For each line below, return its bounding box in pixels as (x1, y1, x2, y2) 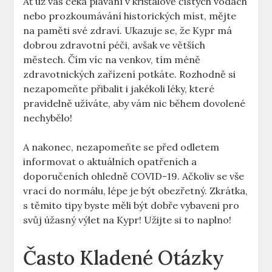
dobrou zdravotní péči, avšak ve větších (23, 39, 206, 52)
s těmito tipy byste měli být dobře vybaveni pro (23, 199, 240, 212)
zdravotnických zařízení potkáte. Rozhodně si (23, 68, 236, 81)
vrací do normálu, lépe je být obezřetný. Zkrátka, (23, 185, 248, 197)
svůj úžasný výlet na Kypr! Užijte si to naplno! (23, 214, 232, 226)
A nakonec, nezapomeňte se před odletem (23, 141, 220, 154)
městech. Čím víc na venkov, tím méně (23, 53, 201, 66)
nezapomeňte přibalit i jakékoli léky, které (23, 83, 215, 95)
